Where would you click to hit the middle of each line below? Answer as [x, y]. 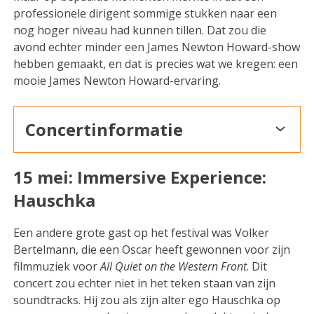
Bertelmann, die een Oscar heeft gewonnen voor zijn [152, 249]
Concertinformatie [104, 129]
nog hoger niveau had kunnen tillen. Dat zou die [140, 30]
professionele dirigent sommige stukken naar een [145, 13]
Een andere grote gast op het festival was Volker [142, 232]
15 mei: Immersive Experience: [140, 177]
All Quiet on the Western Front [174, 266]
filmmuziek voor [57, 266]
